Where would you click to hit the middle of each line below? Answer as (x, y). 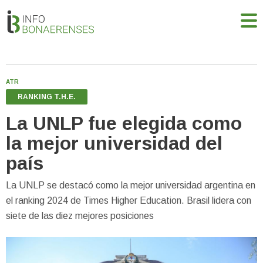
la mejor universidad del (114, 143)
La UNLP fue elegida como (124, 123)
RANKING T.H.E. (47, 97)
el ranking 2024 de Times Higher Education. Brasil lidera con (129, 200)
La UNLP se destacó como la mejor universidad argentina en (131, 185)
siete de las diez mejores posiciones (80, 215)
